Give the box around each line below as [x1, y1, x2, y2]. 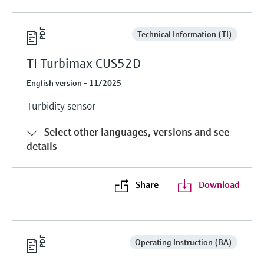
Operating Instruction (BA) [134, 236, 232, 247]
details [27, 138, 57, 153]
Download [198, 178, 240, 190]
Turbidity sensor [27, 98, 95, 113]
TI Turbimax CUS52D [27, 55, 141, 71]
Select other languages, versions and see [44, 124, 229, 138]
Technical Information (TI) [137, 28, 232, 39]
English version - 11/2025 [27, 77, 121, 88]
